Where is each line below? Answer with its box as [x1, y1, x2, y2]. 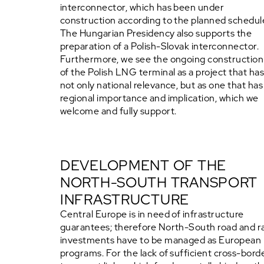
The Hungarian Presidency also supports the [60, 27, 252, 39]
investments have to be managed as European [60, 234, 262, 246]
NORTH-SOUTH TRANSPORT [60, 173, 259, 192]
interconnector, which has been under [60, 1, 225, 14]
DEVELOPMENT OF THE [60, 156, 226, 174]
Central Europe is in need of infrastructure [60, 208, 244, 220]
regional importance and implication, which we [60, 92, 259, 104]
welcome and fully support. [60, 105, 177, 117]
